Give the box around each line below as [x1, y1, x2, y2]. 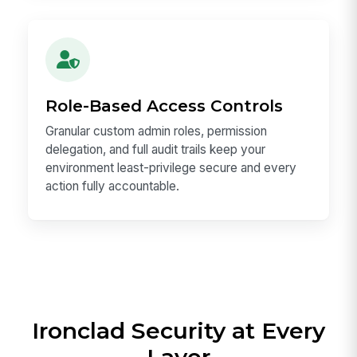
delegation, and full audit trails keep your [45, 142, 266, 158]
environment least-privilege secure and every [45, 160, 297, 176]
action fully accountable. [45, 178, 180, 194]
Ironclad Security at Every [32, 317, 325, 345]
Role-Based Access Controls [45, 95, 284, 116]
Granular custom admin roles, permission [45, 124, 268, 139]
